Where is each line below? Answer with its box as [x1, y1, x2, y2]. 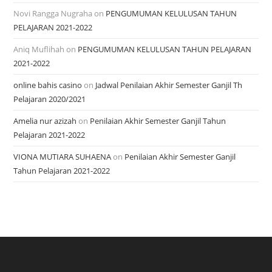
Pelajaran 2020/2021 [13, 93, 86, 105]
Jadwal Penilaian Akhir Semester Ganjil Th [95, 80, 243, 91]
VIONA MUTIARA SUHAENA [13, 151, 112, 163]
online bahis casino [13, 80, 83, 91]
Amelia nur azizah [13, 115, 77, 127]
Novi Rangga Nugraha [13, 8, 93, 19]
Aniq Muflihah [13, 44, 65, 55]
